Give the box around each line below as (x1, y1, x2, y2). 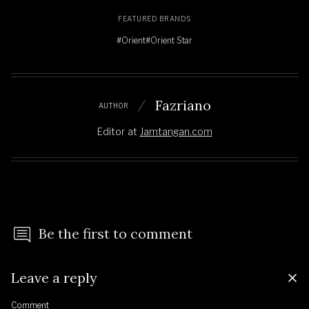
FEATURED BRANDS (118, 14, 191, 23)
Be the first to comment (39, 225, 192, 243)
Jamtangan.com (139, 126, 212, 138)
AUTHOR (98, 101, 128, 110)
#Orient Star (146, 35, 192, 46)
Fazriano (154, 97, 211, 114)
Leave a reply (11, 269, 97, 287)
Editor (97, 126, 125, 138)
